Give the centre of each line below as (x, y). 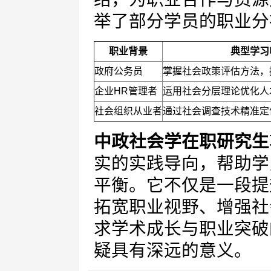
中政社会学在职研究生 (181, 142)
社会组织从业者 (128, 111)
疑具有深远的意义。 (173, 250)
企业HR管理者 (126, 91)
